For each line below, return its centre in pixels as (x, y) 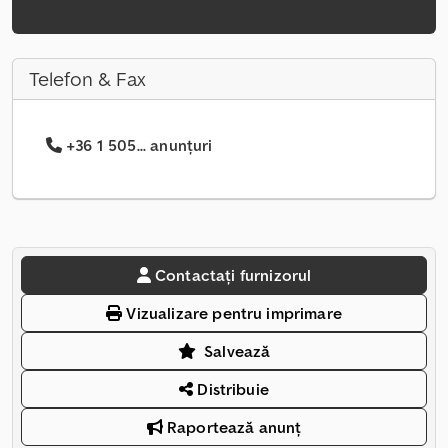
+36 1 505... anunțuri (139, 145)
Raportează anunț (232, 427)
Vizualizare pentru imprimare (232, 313)
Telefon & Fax (87, 79)
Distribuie (231, 389)
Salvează (237, 351)
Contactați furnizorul (233, 275)
